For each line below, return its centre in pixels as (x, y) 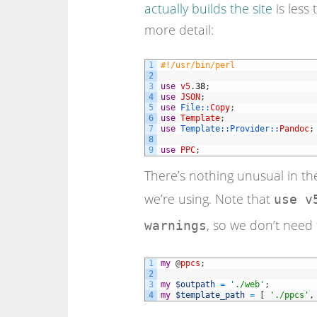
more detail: (179, 29)
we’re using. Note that (209, 198)
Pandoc (294, 128)
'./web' (247, 284)
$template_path (210, 295)
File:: (195, 107)
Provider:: (254, 128)
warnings (175, 225)
